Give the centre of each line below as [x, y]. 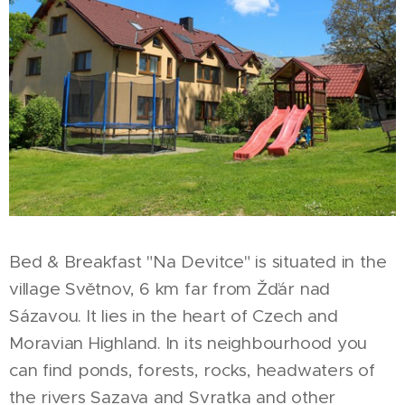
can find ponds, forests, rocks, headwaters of [192, 370]
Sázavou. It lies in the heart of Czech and [174, 316]
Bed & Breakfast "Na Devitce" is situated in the [198, 261]
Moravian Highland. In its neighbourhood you [188, 343]
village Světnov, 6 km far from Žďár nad [170, 288]
